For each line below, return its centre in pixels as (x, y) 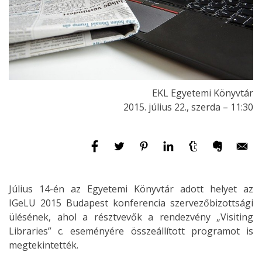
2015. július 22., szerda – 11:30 (188, 107)
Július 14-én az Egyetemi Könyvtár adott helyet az (131, 189)
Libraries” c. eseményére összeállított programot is (131, 231)
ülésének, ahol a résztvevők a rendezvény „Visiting (131, 217)
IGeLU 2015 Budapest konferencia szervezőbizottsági (131, 203)
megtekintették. (44, 245)
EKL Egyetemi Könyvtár (203, 93)
